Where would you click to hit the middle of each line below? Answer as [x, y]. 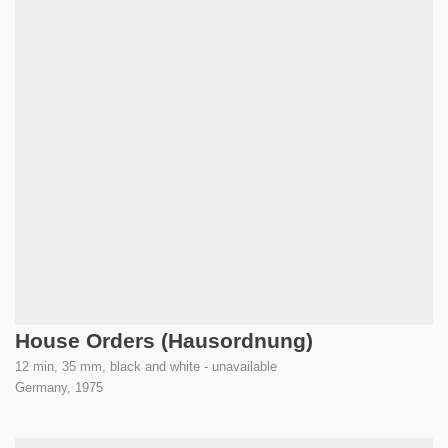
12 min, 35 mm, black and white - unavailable [146, 367]
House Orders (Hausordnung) [164, 341]
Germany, [45, 388]
